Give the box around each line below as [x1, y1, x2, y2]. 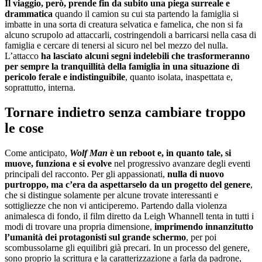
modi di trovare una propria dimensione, [5, 221, 154, 232]
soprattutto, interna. [5, 82, 75, 92]
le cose [5, 120, 44, 136]
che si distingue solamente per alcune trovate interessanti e [5, 189, 218, 200]
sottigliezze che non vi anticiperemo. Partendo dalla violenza [5, 200, 227, 211]
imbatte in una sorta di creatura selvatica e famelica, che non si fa [5, 19, 243, 29]
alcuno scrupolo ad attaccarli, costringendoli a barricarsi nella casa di [5, 29, 256, 40]
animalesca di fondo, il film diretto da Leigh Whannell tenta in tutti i [5, 211, 254, 221]
